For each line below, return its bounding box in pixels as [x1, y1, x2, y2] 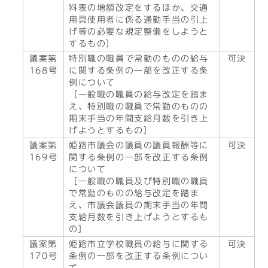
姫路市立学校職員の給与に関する [69, 240, 209, 248]
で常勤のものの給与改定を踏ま [69, 189, 200, 197]
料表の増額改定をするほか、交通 [69, 4, 209, 12]
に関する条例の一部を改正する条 [69, 66, 209, 75]
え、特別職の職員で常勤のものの [69, 102, 209, 111]
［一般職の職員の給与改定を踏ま [69, 90, 209, 99]
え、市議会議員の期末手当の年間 [69, 201, 209, 209]
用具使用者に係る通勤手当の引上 [69, 16, 209, 24]
